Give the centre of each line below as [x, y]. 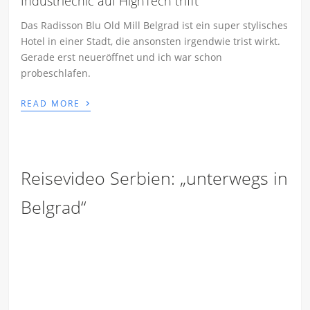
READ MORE [53, 104]
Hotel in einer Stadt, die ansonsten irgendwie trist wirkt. [151, 42]
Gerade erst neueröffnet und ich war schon [122, 57]
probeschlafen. [56, 73]
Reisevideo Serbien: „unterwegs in [155, 178]
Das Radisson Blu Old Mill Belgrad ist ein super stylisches [155, 26]
